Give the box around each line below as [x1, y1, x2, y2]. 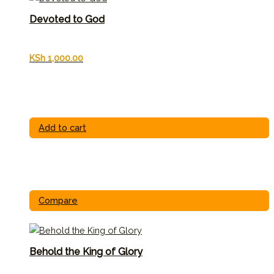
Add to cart [39, 122, 86, 133]
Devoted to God [29, 13, 105, 26]
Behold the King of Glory [29, 246, 143, 258]
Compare [39, 194, 78, 206]
